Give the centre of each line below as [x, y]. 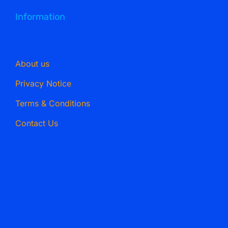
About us [32, 64]
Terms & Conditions [52, 104]
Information [40, 17]
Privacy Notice [43, 84]
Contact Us [36, 123]
